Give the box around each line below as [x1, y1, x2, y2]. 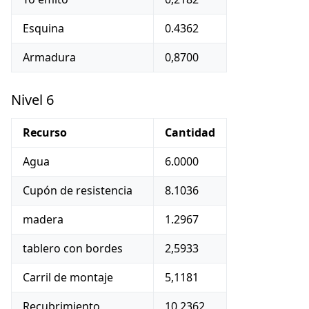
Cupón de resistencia [23, 183, 132, 198]
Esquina [23, 21, 64, 36]
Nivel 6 [11, 90, 54, 109]
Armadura [23, 50, 76, 65]
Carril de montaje [23, 270, 113, 285]
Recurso [23, 125, 67, 140]
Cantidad [165, 125, 215, 140]
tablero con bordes [23, 241, 123, 256]
